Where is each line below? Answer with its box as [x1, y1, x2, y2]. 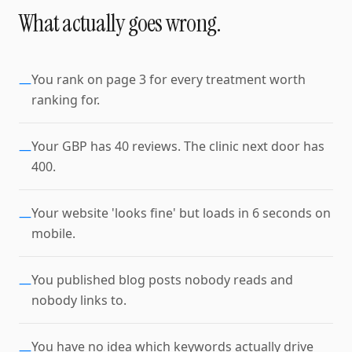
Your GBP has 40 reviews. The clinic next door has [31, 137, 324, 155]
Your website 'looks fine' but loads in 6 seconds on [31, 204, 331, 222]
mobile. [31, 225, 75, 242]
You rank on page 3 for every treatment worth [31, 71, 306, 88]
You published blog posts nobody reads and [31, 271, 293, 288]
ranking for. [31, 91, 100, 108]
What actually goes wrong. [19, 8, 222, 38]
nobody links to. [31, 291, 126, 309]
